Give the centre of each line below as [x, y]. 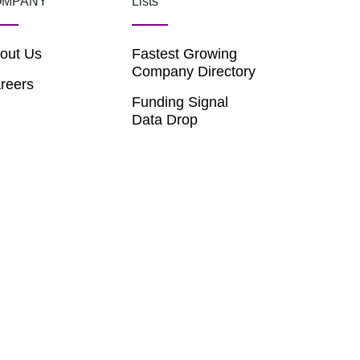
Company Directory [194, 72]
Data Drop [165, 120]
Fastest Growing [185, 54]
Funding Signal [180, 102]
